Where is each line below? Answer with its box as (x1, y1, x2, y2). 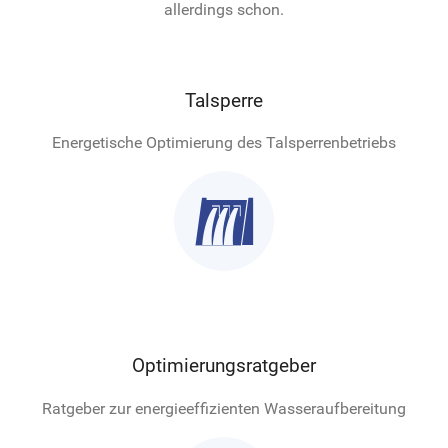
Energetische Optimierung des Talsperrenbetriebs (52, 133, 396, 153)
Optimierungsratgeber (132, 354, 316, 377)
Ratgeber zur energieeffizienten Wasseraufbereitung (42, 398, 406, 418)
